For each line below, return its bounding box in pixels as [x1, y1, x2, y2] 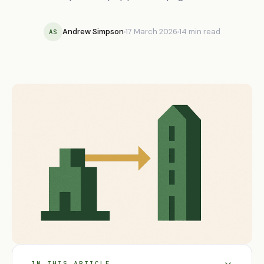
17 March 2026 [126, 27, 177, 37]
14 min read [179, 27, 220, 37]
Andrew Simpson [62, 27, 124, 37]
